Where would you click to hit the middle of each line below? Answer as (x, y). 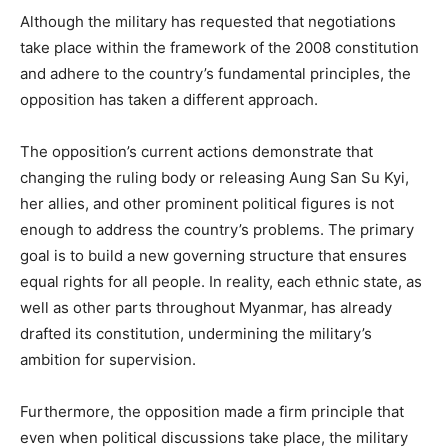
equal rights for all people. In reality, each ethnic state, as (221, 282)
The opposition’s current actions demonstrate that (196, 152)
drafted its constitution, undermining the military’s (196, 334)
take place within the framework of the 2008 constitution (219, 48)
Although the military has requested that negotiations (208, 22)
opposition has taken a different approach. (169, 100)
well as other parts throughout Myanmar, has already (206, 308)
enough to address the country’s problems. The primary (217, 230)
